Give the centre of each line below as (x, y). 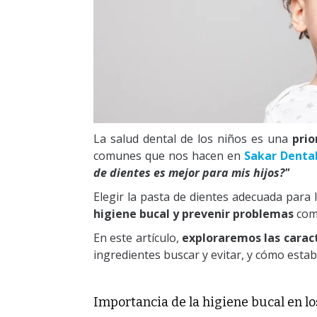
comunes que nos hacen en (169, 156)
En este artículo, (138, 238)
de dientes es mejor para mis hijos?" (193, 173)
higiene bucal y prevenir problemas (194, 214)
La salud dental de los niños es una (193, 139)
